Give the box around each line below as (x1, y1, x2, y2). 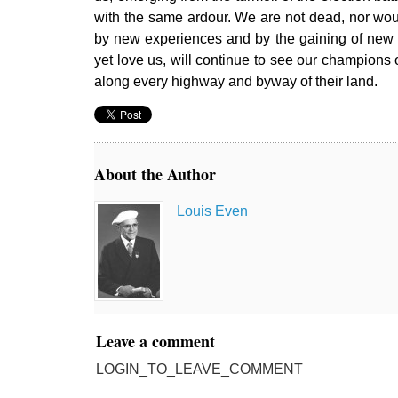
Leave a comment (96, 330, 216, 354)
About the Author (94, 163, 217, 187)
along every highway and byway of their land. (94, 74, 378, 90)
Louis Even (177, 203, 249, 219)
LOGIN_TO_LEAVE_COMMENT (96, 362, 304, 378)
